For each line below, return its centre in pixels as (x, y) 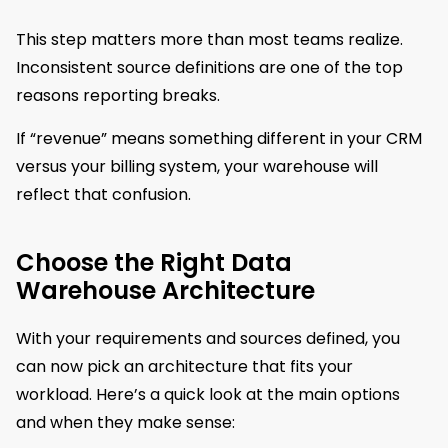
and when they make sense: (125, 422)
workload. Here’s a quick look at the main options (208, 394)
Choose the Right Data (154, 262)
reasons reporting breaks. (118, 96)
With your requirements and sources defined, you (208, 338)
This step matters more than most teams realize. (209, 40)
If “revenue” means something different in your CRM (219, 138)
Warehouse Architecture (165, 290)
